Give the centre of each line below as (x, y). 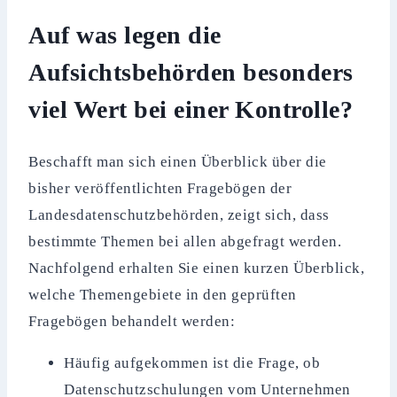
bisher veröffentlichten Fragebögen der (160, 189)
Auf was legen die (125, 35)
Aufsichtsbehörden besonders (191, 72)
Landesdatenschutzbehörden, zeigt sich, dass (179, 215)
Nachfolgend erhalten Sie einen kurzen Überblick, (197, 269)
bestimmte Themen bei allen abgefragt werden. (185, 242)
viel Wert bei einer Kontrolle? (191, 109)
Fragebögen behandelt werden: (132, 322)
